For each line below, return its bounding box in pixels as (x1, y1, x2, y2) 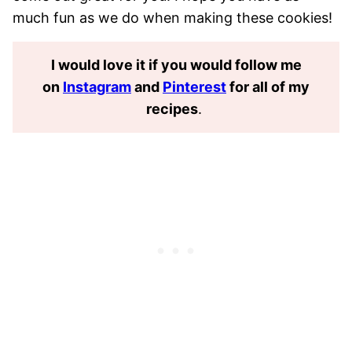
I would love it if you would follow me (50, 56, 302, 73)
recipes (146, 100, 198, 117)
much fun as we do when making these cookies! (13, 9, 332, 26)
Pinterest (163, 78, 226, 95)
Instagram (63, 78, 131, 95)
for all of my (226, 78, 310, 95)
